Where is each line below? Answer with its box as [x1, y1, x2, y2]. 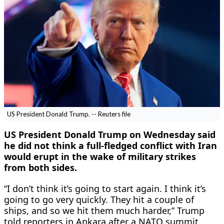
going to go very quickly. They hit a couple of [4, 193, 194, 205]
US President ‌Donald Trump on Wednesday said [4, 128, 215, 140]
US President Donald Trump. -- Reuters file [6, 109, 130, 118]
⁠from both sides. [4, 161, 77, 173]
